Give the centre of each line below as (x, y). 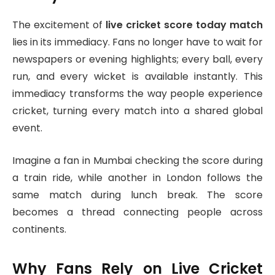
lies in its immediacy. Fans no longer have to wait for (137, 42)
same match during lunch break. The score (137, 195)
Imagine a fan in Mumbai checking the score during (137, 161)
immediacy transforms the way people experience (137, 94)
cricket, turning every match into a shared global (137, 111)
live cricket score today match (184, 25)
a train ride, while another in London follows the (137, 178)
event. (27, 128)
